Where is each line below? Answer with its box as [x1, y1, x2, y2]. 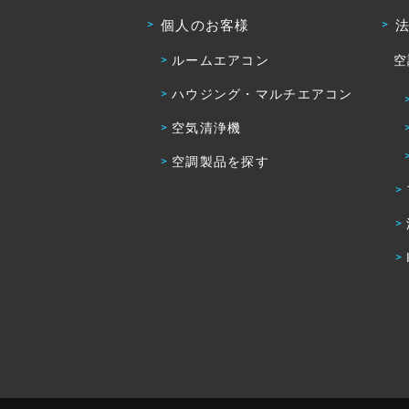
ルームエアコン [172, 52, 269, 68]
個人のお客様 [161, 16, 250, 35]
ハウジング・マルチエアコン [172, 86, 353, 102]
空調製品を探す [172, 153, 269, 170]
